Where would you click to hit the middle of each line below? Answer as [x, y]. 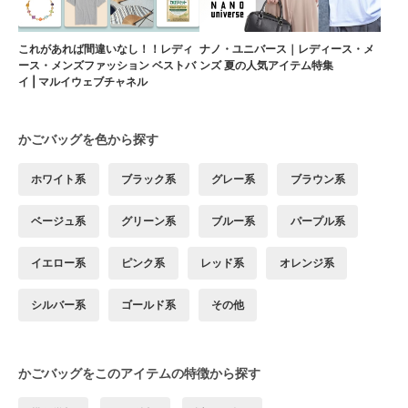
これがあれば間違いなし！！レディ [106, 48]
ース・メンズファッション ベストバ [107, 65]
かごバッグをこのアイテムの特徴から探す [139, 372]
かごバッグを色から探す [88, 138]
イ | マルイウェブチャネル [83, 81]
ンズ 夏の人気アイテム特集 [266, 65]
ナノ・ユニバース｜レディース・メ [287, 48]
